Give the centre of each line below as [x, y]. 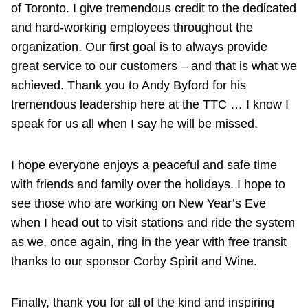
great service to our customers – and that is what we [154, 66]
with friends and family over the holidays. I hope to [148, 185]
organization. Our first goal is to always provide [139, 47]
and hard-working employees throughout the [132, 28]
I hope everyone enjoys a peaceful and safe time [144, 165]
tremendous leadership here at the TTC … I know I [150, 105]
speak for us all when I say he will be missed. [134, 124]
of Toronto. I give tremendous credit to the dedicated [154, 9]
